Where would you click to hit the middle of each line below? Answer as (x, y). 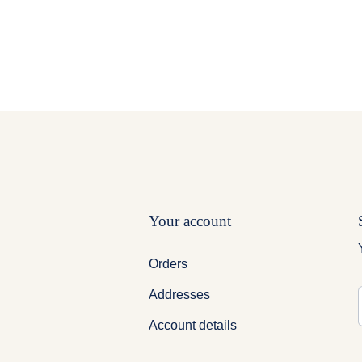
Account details (193, 325)
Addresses (180, 294)
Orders (168, 263)
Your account (190, 221)
